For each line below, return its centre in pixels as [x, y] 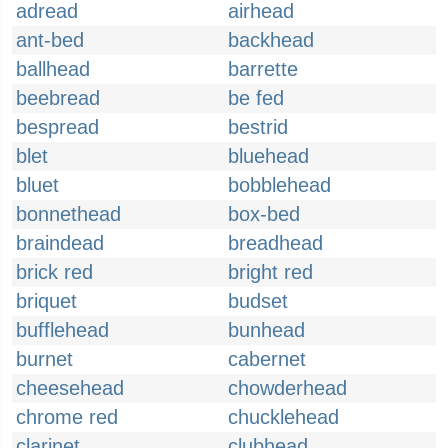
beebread [58, 98]
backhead [271, 40]
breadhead [275, 243]
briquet [46, 301]
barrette [263, 69]
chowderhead [287, 388]
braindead [60, 243]
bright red [270, 272]
